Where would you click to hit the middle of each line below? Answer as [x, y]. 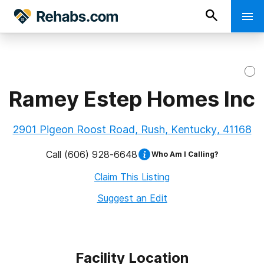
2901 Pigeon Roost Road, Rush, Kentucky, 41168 [132, 129]
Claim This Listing [132, 177]
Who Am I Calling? [185, 154]
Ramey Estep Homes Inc [132, 99]
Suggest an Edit [132, 198]
